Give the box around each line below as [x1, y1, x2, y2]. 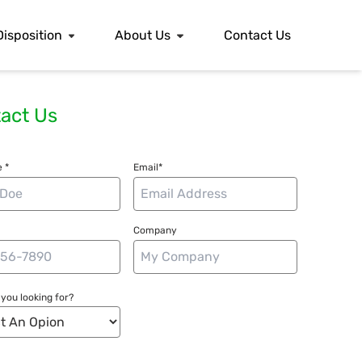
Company [133, 225, 178, 237]
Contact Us [223, 27, 291, 43]
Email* [133, 162, 163, 174]
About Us [115, 27, 171, 43]
